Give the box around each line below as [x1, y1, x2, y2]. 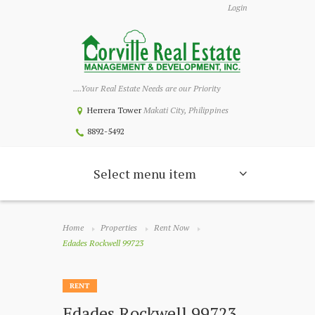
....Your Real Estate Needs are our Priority [73, 82, 220, 94]
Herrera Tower [86, 104, 143, 115]
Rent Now [154, 222, 189, 233]
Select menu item [94, 165, 196, 182]
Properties [101, 222, 137, 233]
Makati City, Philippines [143, 104, 229, 115]
